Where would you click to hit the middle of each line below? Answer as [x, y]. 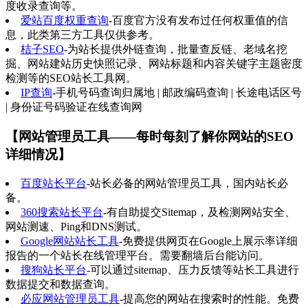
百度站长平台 [54, 183]
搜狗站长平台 [54, 269]
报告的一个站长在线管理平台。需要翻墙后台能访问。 [137, 255]
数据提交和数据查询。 [60, 284]
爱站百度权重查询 [65, 21]
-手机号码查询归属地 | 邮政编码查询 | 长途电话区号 [177, 93]
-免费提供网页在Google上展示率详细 [208, 241]
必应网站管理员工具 [70, 298]
